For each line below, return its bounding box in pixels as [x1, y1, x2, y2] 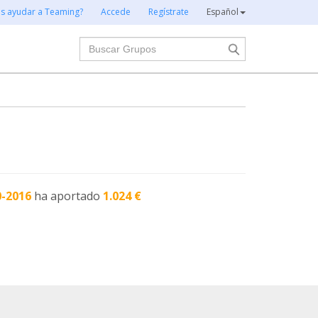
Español [207, 6, 238, 18]
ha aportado [34, 188, 104, 204]
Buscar [78, 36, 116, 52]
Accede [101, 6, 131, 18]
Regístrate [148, 6, 189, 18]
